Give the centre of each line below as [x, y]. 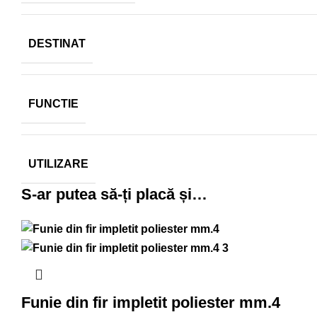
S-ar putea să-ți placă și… [114, 194]
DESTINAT [57, 44]
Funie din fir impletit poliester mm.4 [151, 302]
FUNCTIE [53, 104]
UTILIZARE [58, 164]
